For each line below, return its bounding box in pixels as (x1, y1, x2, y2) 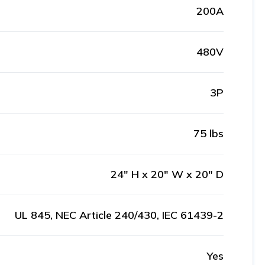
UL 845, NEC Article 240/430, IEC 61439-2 (15, 208, 224, 222)
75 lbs (193, 127, 224, 140)
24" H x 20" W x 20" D (111, 167, 224, 181)
